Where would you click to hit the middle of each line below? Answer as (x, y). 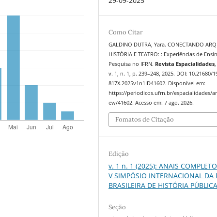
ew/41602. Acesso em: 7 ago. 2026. (151, 102)
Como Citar (126, 32)
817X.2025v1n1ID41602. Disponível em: (157, 83)
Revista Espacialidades (185, 64)
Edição (119, 154)
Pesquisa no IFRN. (132, 64)
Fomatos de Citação (145, 120)
